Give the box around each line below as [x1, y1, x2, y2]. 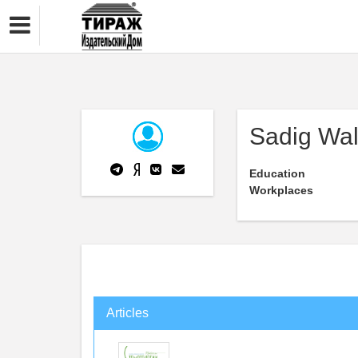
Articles [106, 306, 149, 320]
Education [249, 167, 305, 180]
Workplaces [249, 184, 313, 197]
